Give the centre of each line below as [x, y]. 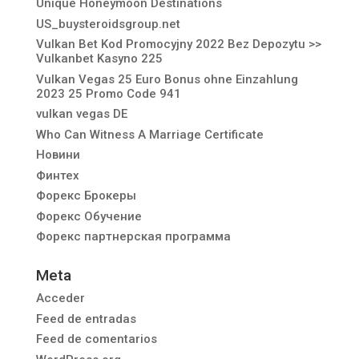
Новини [58, 155]
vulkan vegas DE [81, 114]
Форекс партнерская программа [133, 236]
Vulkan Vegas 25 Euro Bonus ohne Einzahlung [167, 79]
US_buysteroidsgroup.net [108, 24]
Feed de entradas [86, 319]
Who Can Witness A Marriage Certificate [149, 134]
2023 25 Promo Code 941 [108, 93]
